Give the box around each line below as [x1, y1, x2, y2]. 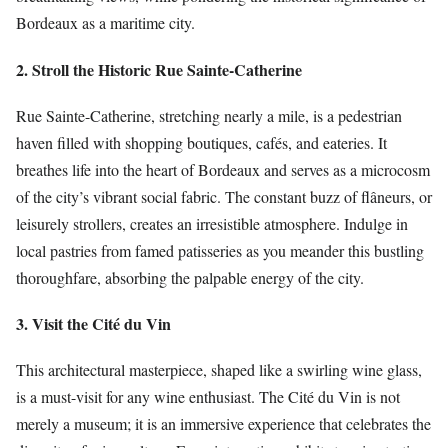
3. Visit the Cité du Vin [16, 311, 171, 335]
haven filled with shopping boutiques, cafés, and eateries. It [16, 131, 387, 153]
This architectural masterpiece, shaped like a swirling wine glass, [16, 359, 422, 381]
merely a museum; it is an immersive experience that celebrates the [16, 413, 431, 435]
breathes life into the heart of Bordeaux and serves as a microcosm [16, 158, 430, 180]
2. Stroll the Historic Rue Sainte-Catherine [16, 57, 302, 81]
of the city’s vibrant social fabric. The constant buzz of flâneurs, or [16, 185, 432, 207]
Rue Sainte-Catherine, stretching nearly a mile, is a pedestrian [16, 104, 402, 126]
